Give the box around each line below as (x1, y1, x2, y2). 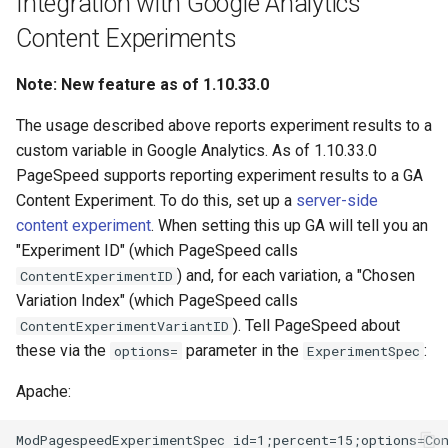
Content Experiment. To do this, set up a (16, 191, 296, 211)
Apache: (16, 382, 71, 402)
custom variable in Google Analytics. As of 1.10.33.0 (16, 141, 377, 161)
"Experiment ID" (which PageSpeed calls (16, 241, 298, 261)
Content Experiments (16, 24, 237, 54)
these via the (16, 341, 110, 361)
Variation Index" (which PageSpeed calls (16, 291, 298, 311)
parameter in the (182, 341, 303, 361)
